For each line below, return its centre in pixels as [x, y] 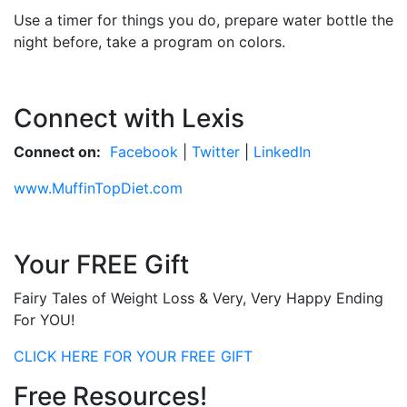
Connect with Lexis [129, 119]
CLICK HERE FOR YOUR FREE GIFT [133, 357]
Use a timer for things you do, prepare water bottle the [203, 20]
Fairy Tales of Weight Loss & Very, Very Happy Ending [199, 298]
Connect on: [57, 152]
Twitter [216, 152]
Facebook [144, 152]
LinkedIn [280, 152]
